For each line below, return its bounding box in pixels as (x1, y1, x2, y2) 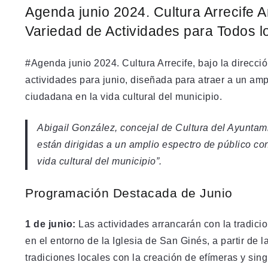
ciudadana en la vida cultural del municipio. (25, 91, 222, 102)
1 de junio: (25, 218, 76, 229)
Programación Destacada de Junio (25, 185, 233, 200)
